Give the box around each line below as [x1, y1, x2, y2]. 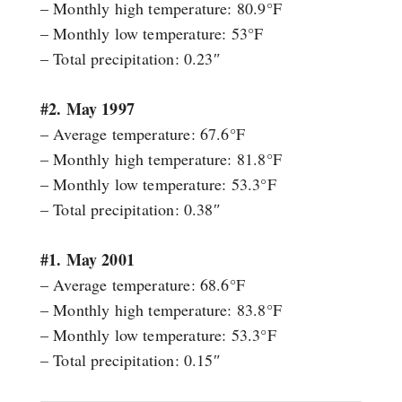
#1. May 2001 [39, 248, 135, 272]
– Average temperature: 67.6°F [39, 123, 246, 145]
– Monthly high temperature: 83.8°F [39, 299, 282, 321]
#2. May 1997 [39, 97, 135, 121]
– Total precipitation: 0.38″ [39, 198, 221, 221]
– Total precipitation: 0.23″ [39, 48, 221, 70]
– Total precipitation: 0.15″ [39, 349, 221, 371]
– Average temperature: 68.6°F [39, 274, 246, 296]
